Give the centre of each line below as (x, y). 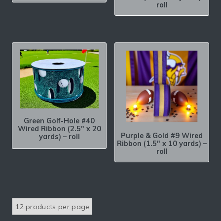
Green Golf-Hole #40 (59, 121)
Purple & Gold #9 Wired (162, 136)
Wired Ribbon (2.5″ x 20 (59, 129)
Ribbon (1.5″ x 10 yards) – (162, 144)
